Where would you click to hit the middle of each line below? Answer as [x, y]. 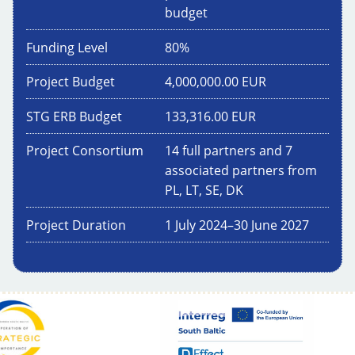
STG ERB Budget [74, 116]
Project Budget [71, 82]
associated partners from [241, 171]
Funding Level [67, 47]
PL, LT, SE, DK [204, 191]
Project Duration [76, 225]
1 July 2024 [196, 225]
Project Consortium [85, 151]
